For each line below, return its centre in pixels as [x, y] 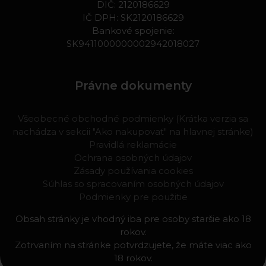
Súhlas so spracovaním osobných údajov [133, 184]
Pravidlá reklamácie [133, 145]
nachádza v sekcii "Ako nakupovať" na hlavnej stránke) [133, 132]
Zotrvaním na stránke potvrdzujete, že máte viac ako [133, 245]
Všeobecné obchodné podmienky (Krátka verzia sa [133, 119]
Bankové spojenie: [133, 31]
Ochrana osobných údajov [133, 158]
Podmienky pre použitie [133, 197]
